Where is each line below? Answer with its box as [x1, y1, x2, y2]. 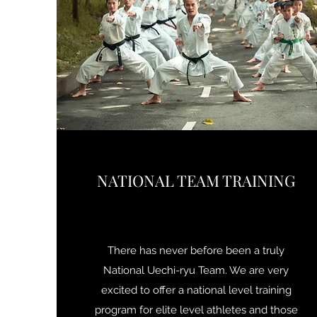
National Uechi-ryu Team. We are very [103, 264, 289, 277]
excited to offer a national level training [100, 284, 292, 296]
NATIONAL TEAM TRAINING [97, 170, 296, 191]
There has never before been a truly [108, 244, 285, 257]
